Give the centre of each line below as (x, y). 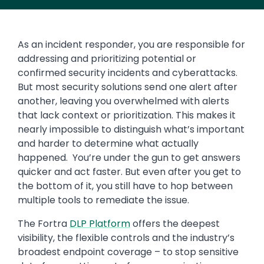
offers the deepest (175, 224)
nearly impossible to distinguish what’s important (131, 130)
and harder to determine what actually (108, 144)
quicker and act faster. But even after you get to (129, 172)
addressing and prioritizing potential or (107, 59)
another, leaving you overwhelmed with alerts (123, 101)
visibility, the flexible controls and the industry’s (126, 238)
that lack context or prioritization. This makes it (127, 115)
